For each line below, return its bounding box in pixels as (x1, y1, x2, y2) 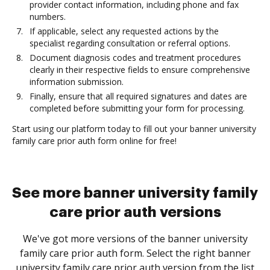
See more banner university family (12, 186, 258, 200)
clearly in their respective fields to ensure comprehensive (30, 64, 250, 75)
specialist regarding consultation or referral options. (30, 37, 230, 49)
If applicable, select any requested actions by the (30, 25, 219, 37)
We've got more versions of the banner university (22, 232, 248, 245)
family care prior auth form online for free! (12, 135, 177, 146)
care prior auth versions (49, 205, 221, 219)
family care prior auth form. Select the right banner (19, 246, 251, 260)
